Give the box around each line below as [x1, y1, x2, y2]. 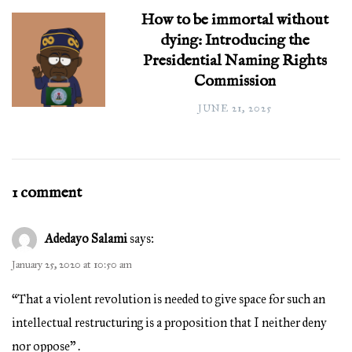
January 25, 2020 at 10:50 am [12, 258, 132, 272]
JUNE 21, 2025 [197, 102, 272, 115]
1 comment [12, 183, 82, 203]
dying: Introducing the [159, 31, 310, 51]
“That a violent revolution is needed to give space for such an [12, 291, 325, 307]
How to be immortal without [141, 10, 329, 31]
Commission [193, 71, 276, 92]
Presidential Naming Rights [142, 51, 327, 71]
